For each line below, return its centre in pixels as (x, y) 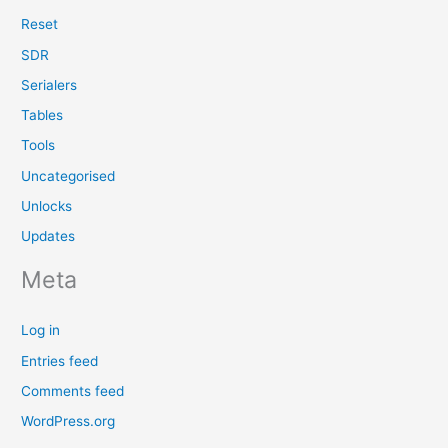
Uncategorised (68, 175)
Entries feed (60, 360)
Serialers (49, 84)
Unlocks (47, 205)
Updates (48, 236)
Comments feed (73, 390)
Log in (41, 330)
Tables (42, 115)
